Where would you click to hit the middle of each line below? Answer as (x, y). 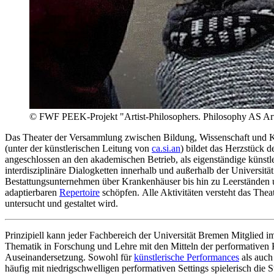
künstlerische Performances (187, 257)
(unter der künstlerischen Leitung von (78, 148)
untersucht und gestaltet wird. (61, 203)
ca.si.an (166, 148)
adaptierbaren (32, 192)
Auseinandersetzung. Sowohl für (69, 257)
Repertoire (80, 192)
